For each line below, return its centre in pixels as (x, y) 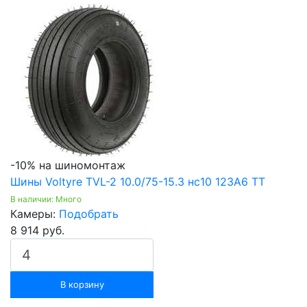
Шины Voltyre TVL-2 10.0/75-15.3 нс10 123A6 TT (138, 182)
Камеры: (35, 214)
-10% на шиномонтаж (68, 165)
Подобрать (89, 214)
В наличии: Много (46, 199)
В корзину (82, 285)
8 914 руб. (37, 231)
